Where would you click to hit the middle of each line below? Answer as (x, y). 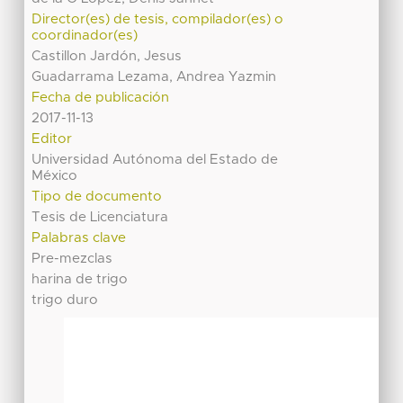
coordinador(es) (85, 35)
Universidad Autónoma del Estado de (155, 159)
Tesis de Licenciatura (100, 217)
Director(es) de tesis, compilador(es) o (158, 19)
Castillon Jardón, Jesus (107, 56)
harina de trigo (80, 279)
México (55, 175)
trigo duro (65, 300)
